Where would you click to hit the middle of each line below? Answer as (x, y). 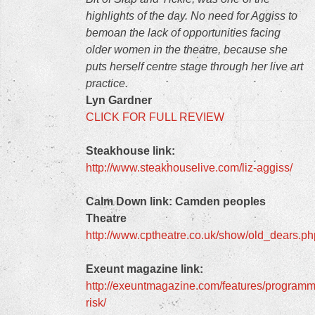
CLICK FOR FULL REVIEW (155, 117)
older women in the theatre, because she (187, 50)
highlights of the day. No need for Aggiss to (192, 16)
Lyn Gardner (119, 100)
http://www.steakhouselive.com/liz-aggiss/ (191, 168)
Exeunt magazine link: (144, 269)
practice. (107, 83)
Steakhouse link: (130, 151)
